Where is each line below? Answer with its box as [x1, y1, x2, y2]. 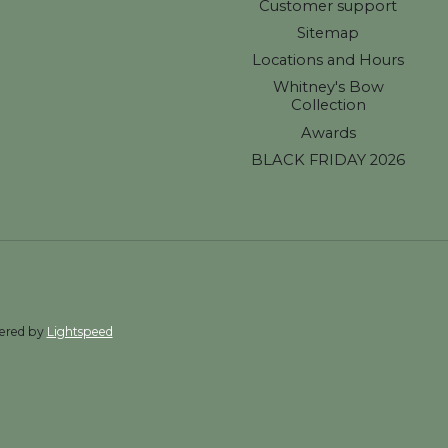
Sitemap [297, 24, 360, 43]
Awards [300, 123, 356, 142]
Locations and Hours [252, 51, 405, 70]
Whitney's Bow [272, 78, 384, 97]
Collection [290, 96, 366, 115]
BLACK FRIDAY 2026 [251, 150, 406, 169]
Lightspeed [46, 323, 113, 339]
